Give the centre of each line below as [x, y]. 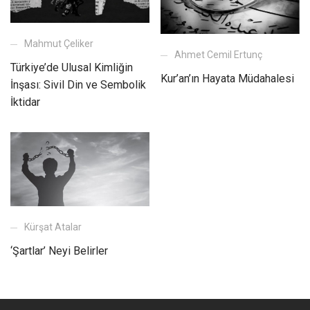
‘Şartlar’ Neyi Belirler [59, 251]
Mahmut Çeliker [59, 44]
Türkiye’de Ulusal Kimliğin [72, 68]
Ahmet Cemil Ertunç [218, 54]
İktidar [25, 102]
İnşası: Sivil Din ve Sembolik [78, 85]
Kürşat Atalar [53, 227]
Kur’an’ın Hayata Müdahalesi [227, 78]
